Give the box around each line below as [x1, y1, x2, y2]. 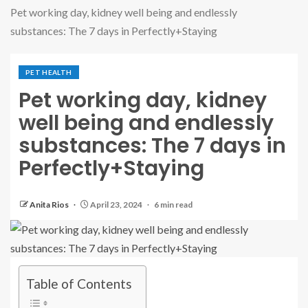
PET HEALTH [25, 68, 72, 76]
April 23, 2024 [89, 199, 144, 210]
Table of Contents [26, 276, 132, 292]
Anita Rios [30, 199, 70, 210]
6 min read [154, 199, 192, 210]
